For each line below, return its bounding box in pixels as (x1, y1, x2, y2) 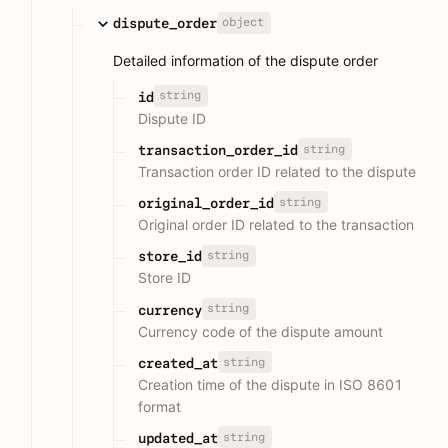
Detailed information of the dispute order (113, 52, 378, 70)
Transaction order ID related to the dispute (138, 162, 416, 180)
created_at (138, 354, 218, 371)
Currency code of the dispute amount (138, 322, 383, 340)
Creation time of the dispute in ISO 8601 (138, 375, 403, 393)
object (221, 15, 264, 30)
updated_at (138, 430, 218, 446)
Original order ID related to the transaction (138, 216, 414, 233)
